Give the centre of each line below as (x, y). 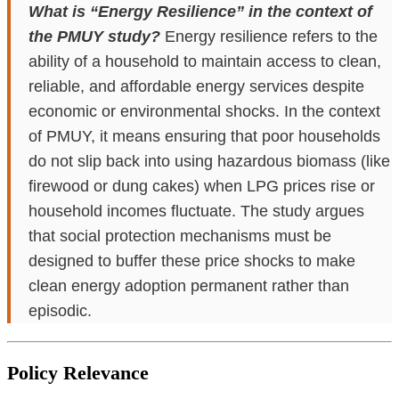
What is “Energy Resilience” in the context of (200, 11)
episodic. (60, 310)
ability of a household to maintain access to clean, (205, 61)
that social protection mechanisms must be (180, 236)
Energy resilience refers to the (271, 36)
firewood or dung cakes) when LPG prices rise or (202, 186)
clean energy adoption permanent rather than (189, 285)
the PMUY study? (94, 36)
